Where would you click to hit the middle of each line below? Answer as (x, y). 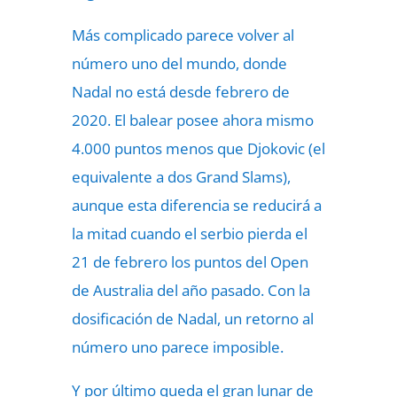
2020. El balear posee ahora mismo (192, 120)
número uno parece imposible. (177, 347)
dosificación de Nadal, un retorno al (192, 319)
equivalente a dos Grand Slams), (181, 177)
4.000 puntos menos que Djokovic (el (198, 148)
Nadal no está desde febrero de (180, 92)
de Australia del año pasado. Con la (191, 290)
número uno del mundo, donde (179, 63)
